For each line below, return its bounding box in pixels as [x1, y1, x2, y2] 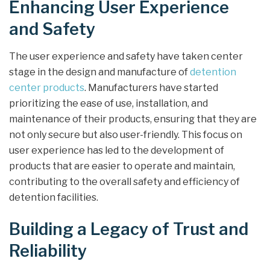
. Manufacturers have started [84, 81, 218, 93]
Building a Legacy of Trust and [9, 219, 248, 240]
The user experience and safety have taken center [9, 50, 243, 62]
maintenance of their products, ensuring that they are [9, 113, 257, 125]
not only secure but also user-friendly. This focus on [9, 128, 242, 140]
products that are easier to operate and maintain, [9, 160, 235, 172]
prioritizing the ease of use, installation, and [9, 97, 208, 109]
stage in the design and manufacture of [9, 66, 190, 78]
